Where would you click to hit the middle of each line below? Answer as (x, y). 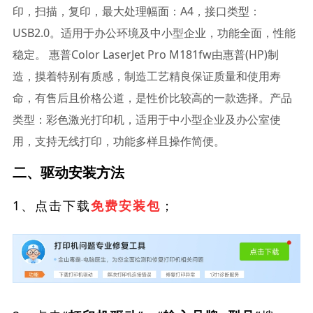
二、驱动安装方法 (68, 172)
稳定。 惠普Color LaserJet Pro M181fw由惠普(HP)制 (145, 54)
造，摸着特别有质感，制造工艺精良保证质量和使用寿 (146, 76)
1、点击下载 (51, 205)
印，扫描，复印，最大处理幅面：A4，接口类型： (136, 11)
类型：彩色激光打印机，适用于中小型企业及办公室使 (146, 119)
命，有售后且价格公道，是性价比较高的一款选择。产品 (152, 98)
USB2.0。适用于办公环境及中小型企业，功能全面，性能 (154, 33)
